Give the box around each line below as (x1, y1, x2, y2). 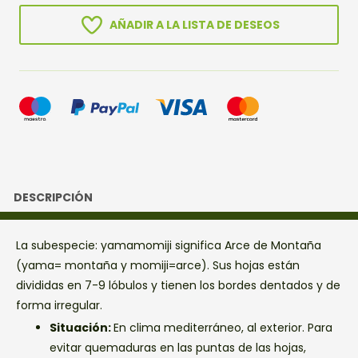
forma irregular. (16, 296, 102, 313)
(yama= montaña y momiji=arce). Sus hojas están (16, 257, 300, 273)
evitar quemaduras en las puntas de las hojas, (50, 339, 306, 356)
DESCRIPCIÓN (13, 189, 93, 205)
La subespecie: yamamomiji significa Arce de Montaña (16, 237, 321, 253)
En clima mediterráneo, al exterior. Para (113, 319, 332, 336)
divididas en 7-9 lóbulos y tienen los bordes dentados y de (16, 276, 340, 293)
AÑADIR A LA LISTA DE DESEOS (109, 16, 280, 33)
